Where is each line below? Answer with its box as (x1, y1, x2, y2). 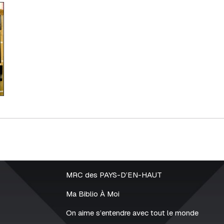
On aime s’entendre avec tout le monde (65, 208, 198, 218)
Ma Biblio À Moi (65, 189, 119, 199)
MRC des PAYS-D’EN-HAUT (65, 170, 162, 180)
